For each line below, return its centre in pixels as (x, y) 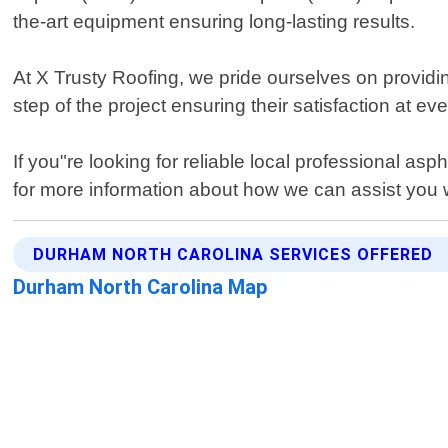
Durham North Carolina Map (141, 287)
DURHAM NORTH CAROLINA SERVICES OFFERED (233, 255)
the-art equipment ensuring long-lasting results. (214, 22)
